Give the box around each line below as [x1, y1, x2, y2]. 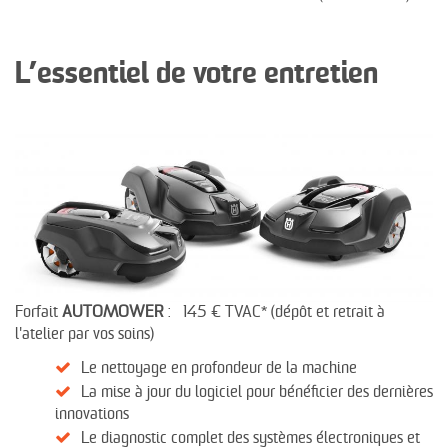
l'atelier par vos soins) [15, 324, 266, 346]
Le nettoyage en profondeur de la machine [81, 358, 357, 380]
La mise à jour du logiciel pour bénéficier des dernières [81, 382, 433, 404]
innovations [55, 404, 129, 426]
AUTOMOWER [62, 302, 164, 324]
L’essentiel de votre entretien [15, 52, 378, 97]
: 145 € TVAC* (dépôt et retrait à [164, 302, 385, 324]
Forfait [15, 302, 62, 324]
